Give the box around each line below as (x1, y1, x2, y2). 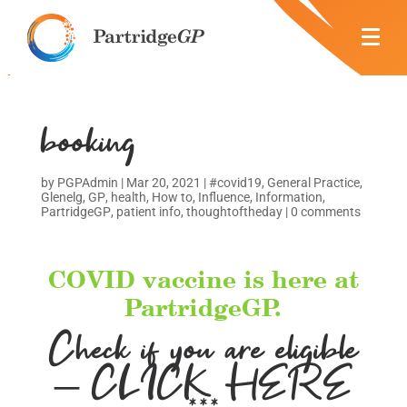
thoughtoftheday (185, 204, 283, 219)
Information (254, 190, 323, 204)
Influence (197, 190, 250, 204)
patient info (115, 204, 181, 219)
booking (40, 121, 136, 169)
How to (151, 190, 193, 204)
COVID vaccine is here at (47, 263, 359, 295)
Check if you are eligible (48, 328, 358, 376)
